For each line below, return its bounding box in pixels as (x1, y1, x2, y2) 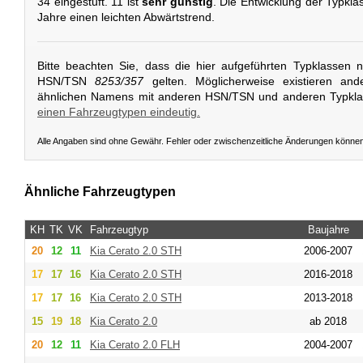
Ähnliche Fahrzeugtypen (24, 185, 176, 199)
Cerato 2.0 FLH (109, 338, 180, 351)
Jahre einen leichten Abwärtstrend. (37, 11, 215, 24)
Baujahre (307, 223, 349, 236)
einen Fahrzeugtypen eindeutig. (37, 105, 200, 118)
